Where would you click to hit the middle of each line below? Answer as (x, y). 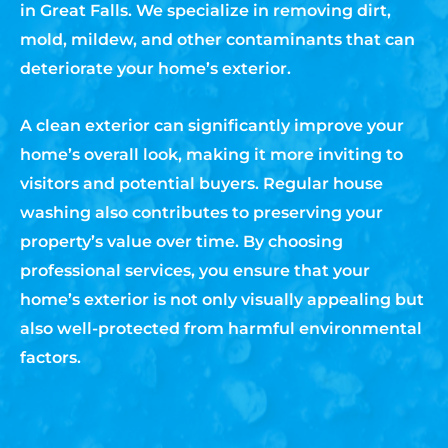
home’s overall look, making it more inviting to (211, 154)
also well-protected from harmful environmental (221, 328)
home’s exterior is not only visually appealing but (222, 299)
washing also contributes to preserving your (201, 212)
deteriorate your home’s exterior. (155, 68)
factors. (50, 357)
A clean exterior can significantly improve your (212, 125)
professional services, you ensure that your (195, 270)
